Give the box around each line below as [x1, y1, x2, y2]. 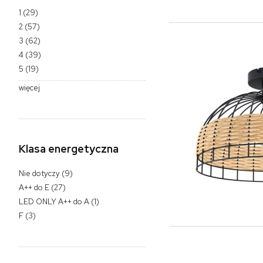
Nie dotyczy [19, 168, 60, 178]
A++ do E [19, 182, 49, 193]
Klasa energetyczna [19, 141, 119, 156]
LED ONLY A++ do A [19, 196, 89, 207]
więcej [19, 82, 40, 93]
